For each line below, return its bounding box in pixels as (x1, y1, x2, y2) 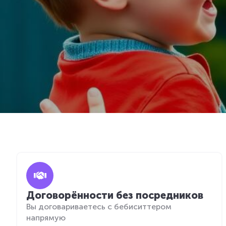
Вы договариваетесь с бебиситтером (26, 202, 172, 211)
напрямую (26, 213, 66, 222)
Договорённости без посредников (26, 189, 203, 201)
